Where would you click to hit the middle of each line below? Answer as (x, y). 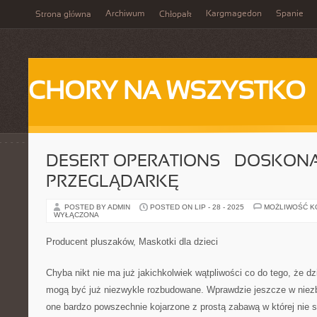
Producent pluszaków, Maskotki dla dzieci (132, 242)
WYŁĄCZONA (76, 215)
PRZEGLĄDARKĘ (113, 183)
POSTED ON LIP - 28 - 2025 (197, 207)
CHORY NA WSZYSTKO (167, 93)
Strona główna (63, 15)
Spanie (290, 14)
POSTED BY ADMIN (98, 207)
